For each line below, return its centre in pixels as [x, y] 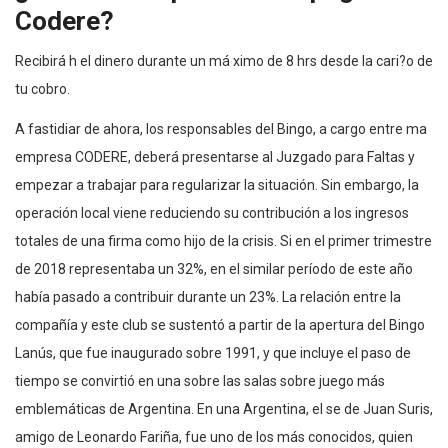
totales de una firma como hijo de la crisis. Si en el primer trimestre [223, 240]
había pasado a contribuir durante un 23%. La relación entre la [208, 296]
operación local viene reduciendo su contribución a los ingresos [212, 212]
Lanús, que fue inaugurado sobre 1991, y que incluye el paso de [213, 352]
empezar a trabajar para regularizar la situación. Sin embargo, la [217, 184]
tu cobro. [42, 88]
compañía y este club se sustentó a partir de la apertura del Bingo [220, 324]
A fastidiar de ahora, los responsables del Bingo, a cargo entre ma [221, 128]
